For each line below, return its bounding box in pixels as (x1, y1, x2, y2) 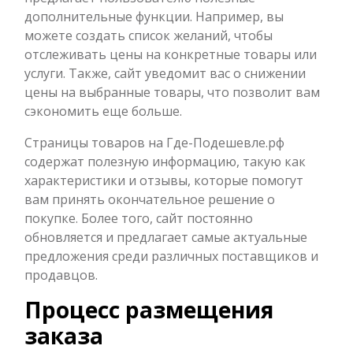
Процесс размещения (24, 294, 273, 325)
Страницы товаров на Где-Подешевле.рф (24, 133, 284, 151)
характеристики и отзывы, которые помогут (24, 171, 303, 189)
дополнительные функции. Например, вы (24, 7, 284, 25)
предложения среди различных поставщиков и (24, 247, 318, 265)
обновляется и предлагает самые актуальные (24, 228, 307, 246)
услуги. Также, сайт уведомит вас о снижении (24, 64, 306, 82)
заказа (24, 320, 103, 351)
